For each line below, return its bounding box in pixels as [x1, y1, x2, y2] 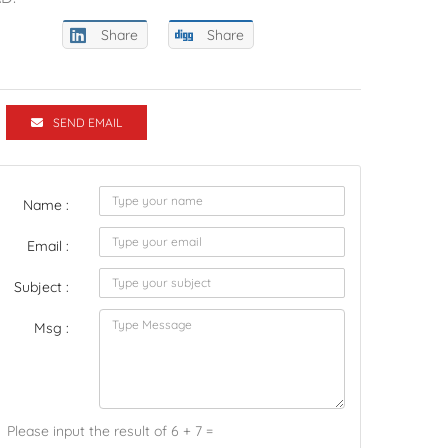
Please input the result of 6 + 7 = [7, 422, 213, 440]
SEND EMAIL [53, 115, 122, 130]
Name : [23, 196, 69, 214]
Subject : [14, 278, 69, 296]
